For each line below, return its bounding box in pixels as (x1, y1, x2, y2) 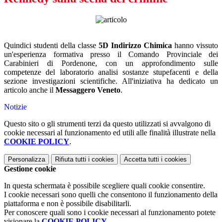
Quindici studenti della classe (4, 41, 99, 50)
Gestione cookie (4, 165, 56, 173)
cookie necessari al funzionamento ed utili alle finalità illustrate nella (4, 128, 216, 137)
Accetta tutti (124, 156, 159, 164)
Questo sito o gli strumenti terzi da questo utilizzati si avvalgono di (4, 119, 211, 128)
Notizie (4, 103, 27, 111)
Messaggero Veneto (55, 86, 120, 95)
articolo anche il (4, 86, 55, 95)
